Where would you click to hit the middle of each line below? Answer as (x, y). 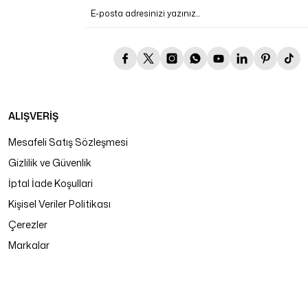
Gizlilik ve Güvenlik (50, 163)
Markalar (29, 245)
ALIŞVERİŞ (33, 116)
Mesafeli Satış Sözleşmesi (68, 142)
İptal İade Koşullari (51, 183)
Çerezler (28, 224)
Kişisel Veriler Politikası (59, 204)
